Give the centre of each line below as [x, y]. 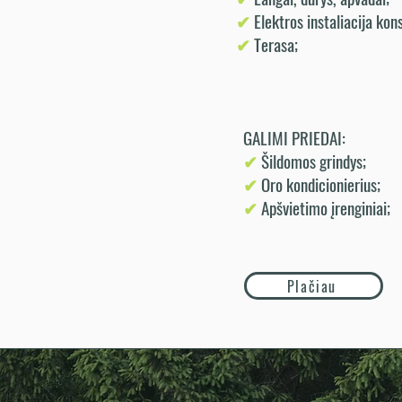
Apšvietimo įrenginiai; [326, 207]
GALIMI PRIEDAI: [294, 137]
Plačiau [312, 286]
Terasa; [276, 44]
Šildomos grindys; [314, 161]
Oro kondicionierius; [321, 184]
